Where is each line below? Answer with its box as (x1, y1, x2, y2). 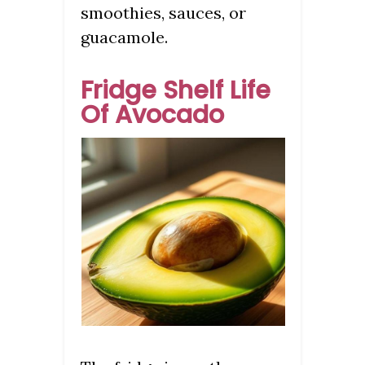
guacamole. (81, 27, 168, 48)
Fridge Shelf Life (81, 73, 270, 108)
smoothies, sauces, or (81, 2, 246, 24)
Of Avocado (81, 98, 224, 133)
